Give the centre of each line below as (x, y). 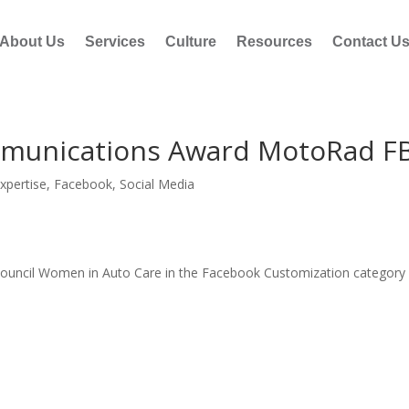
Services (115, 41)
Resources (274, 41)
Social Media (157, 184)
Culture (191, 41)
